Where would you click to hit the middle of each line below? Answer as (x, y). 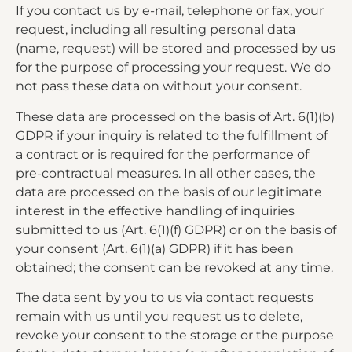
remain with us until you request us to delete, (159, 317)
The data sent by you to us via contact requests (165, 298)
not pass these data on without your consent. (159, 86)
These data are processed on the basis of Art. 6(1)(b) (175, 116)
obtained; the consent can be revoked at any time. (174, 267)
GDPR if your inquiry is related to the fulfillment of (172, 135)
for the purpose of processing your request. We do (173, 68)
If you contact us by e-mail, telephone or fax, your (170, 11)
